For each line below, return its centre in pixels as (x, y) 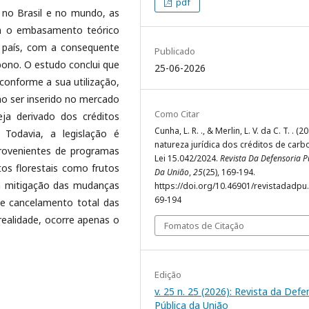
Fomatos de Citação (204, 225)
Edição (168, 274)
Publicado (175, 51)
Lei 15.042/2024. (187, 158)
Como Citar (177, 113)
